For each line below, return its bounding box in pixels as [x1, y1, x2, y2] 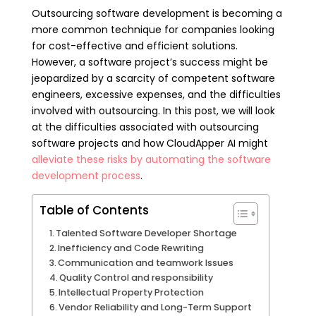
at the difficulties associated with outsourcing [31, 119, 259, 134]
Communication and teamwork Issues [58, 256, 236, 269]
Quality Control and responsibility [59, 271, 216, 284]
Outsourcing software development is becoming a [31, 6, 282, 20]
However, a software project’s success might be [31, 54, 268, 69]
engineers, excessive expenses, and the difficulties [31, 87, 281, 102]
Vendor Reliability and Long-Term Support [59, 300, 255, 313]
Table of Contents [39, 201, 149, 219]
